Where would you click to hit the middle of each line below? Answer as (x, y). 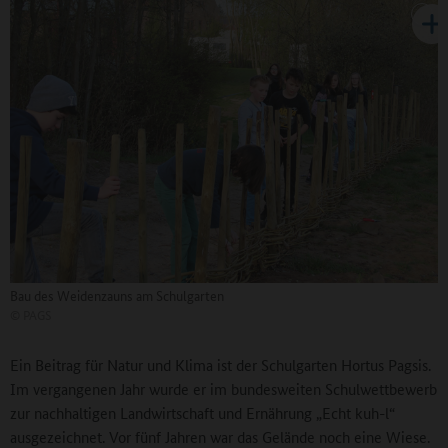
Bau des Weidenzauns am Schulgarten (117, 295)
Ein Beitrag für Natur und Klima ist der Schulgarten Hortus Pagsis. (220, 365)
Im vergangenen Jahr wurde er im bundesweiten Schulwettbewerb (223, 389)
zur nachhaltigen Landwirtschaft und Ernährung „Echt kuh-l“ (202, 413)
